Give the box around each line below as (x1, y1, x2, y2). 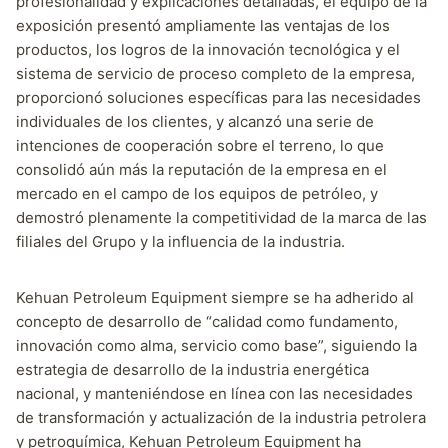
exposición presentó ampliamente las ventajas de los (16, 15, 390, 35)
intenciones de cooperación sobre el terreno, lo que (16, 135, 384, 155)
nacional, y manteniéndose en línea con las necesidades (16, 383, 413, 403)
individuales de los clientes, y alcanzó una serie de (16, 111, 374, 131)
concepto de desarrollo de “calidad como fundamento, (16, 311, 398, 331)
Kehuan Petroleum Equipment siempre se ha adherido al (16, 287, 414, 307)
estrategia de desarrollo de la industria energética (16, 359, 369, 379)
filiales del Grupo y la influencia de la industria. (16, 231, 345, 251)
